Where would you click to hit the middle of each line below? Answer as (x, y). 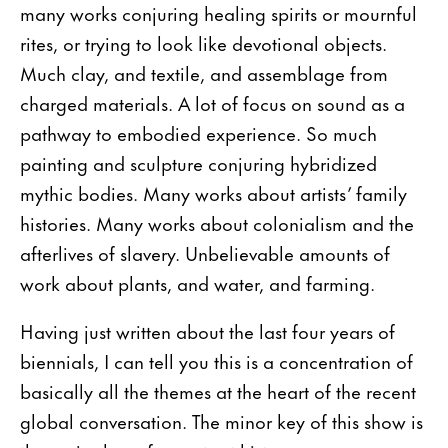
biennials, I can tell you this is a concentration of (216, 360)
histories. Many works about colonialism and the (217, 222)
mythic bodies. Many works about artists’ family (213, 192)
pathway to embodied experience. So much (198, 132)
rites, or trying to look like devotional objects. (203, 42)
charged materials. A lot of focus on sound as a (212, 102)
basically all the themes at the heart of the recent (218, 390)
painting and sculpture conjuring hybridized (198, 162)
